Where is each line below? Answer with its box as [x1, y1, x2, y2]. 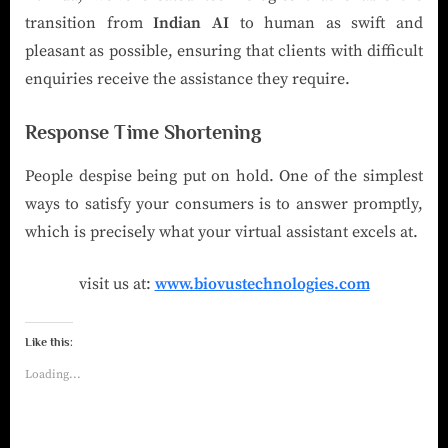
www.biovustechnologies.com [154, 273, 370, 294]
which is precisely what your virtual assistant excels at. [25, 221, 418, 242]
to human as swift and [228, 13, 423, 34]
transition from [25, 13, 154, 34]
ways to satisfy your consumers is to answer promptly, [25, 193, 423, 214]
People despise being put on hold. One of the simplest [25, 165, 423, 186]
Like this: [25, 334, 73, 349]
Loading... [25, 366, 81, 382]
